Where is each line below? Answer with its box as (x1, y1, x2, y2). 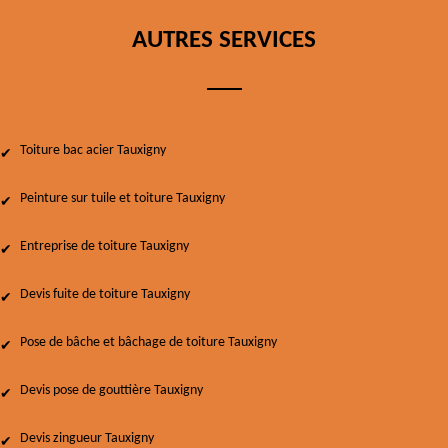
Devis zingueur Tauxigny (20, 431, 154, 446)
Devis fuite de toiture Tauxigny (20, 287, 190, 302)
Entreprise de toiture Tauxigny (20, 239, 189, 254)
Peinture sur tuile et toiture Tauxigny (20, 191, 225, 206)
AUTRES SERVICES (132, 28, 316, 53)
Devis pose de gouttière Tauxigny (20, 383, 203, 398)
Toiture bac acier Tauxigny (20, 143, 166, 158)
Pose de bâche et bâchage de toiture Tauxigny (20, 335, 277, 350)
